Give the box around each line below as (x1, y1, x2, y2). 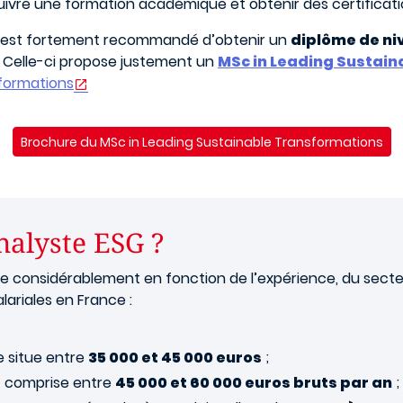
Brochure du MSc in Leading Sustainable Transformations (20, 132, 383, 151)
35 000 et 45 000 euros (88, 347, 262, 368)
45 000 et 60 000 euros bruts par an (115, 372, 392, 393)
